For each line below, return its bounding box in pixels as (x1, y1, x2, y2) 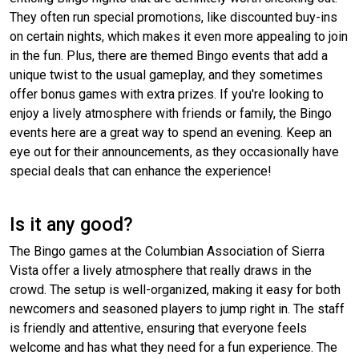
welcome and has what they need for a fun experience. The (10, 340, 337, 356)
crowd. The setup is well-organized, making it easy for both (10, 282, 341, 298)
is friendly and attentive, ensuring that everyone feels (10, 321, 307, 337)
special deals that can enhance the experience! (10, 163, 272, 179)
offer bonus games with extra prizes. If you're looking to (10, 87, 324, 103)
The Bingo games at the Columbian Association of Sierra (10, 244, 325, 260)
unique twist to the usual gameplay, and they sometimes (10, 67, 323, 83)
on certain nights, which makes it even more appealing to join (10, 29, 348, 45)
